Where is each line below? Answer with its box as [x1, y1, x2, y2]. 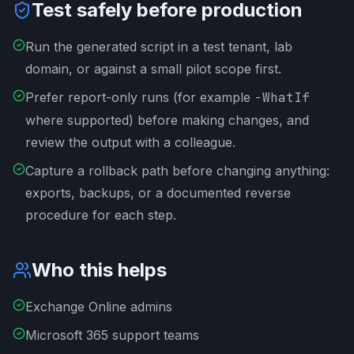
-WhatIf [254, 89, 310, 106]
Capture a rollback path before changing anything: [25, 163, 330, 179]
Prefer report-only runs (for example [25, 89, 254, 105]
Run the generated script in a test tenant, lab [25, 39, 292, 55]
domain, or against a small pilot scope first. [25, 61, 281, 77]
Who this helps [32, 258, 167, 281]
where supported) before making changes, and [25, 112, 309, 128]
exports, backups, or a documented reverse [25, 185, 291, 201]
